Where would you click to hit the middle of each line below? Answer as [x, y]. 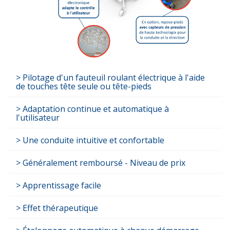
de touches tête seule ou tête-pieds [84, 87]
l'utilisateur [38, 118]
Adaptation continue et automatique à [95, 109]
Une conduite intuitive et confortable [92, 140]
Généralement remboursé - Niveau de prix [103, 163]
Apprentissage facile [61, 186]
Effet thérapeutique [59, 208]
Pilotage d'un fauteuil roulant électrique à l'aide [113, 78]
